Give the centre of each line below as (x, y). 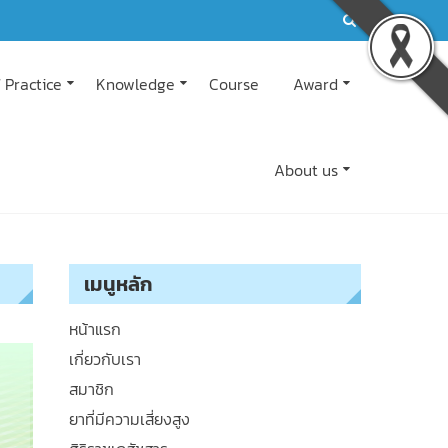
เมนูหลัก (118, 284)
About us (306, 170)
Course (234, 84)
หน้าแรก (94, 329)
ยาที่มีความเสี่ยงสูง (129, 419)
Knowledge (136, 84)
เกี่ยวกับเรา (104, 359)
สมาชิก (91, 389)
